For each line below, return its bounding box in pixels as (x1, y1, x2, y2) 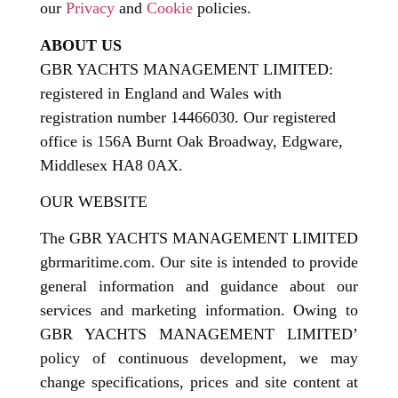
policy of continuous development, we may (40, 349, 358, 368)
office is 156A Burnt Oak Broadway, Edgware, (40, 131, 343, 150)
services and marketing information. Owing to (40, 301, 358, 320)
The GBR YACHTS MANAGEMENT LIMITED (40, 229, 358, 248)
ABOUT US (40, 36, 122, 54)
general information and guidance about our (40, 277, 358, 296)
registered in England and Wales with (40, 84, 282, 102)
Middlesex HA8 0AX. (40, 155, 183, 174)
